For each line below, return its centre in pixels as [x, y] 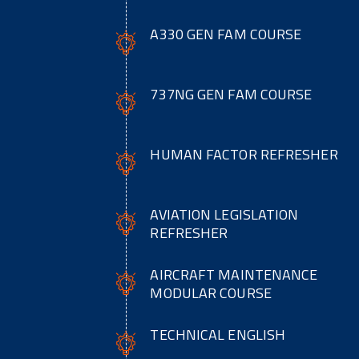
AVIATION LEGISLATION [224, 215]
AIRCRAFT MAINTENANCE [234, 275]
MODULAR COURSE [211, 293]
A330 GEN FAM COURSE [226, 34]
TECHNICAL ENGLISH [218, 335]
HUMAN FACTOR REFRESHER [244, 155]
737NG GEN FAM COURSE [231, 95]
